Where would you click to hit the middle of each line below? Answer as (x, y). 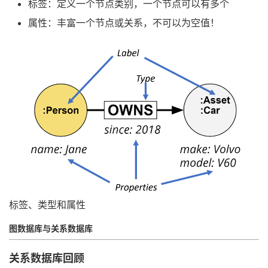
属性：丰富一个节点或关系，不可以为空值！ (124, 22)
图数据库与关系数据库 (51, 229)
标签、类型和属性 (47, 205)
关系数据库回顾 (47, 258)
